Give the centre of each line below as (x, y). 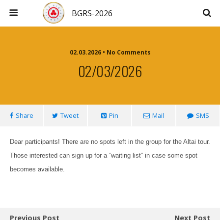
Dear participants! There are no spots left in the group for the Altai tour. (110, 142)
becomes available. (37, 169)
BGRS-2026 (92, 13)
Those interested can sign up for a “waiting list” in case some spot (104, 155)
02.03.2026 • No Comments (110, 52)
